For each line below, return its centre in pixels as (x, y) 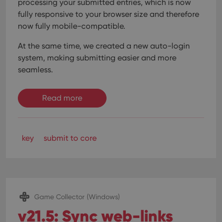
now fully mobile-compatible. (72, 26)
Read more (62, 98)
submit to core (70, 138)
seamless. (35, 70)
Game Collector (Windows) (77, 196)
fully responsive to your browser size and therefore (109, 14)
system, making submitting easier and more (97, 58)
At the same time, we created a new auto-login (104, 46)
